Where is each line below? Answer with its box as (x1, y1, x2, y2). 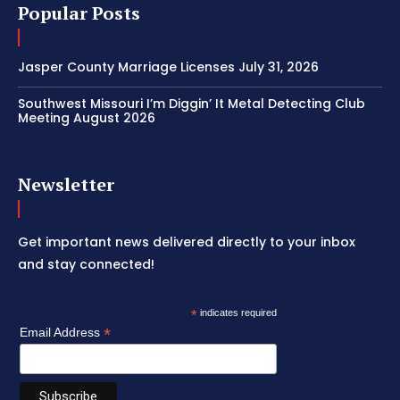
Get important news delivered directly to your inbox (18, 233, 355, 252)
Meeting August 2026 (18, 109, 155, 128)
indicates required (197, 307, 277, 319)
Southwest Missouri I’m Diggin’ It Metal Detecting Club (18, 95, 365, 113)
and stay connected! (18, 255, 154, 274)
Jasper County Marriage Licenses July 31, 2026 (18, 58, 319, 77)
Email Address (20, 325, 104, 340)
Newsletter (18, 172, 114, 197)
